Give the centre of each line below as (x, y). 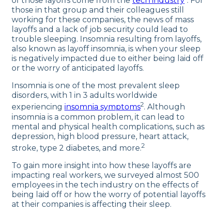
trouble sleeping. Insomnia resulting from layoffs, (107, 39)
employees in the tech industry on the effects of (105, 185)
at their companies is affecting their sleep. (92, 204)
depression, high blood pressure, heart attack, (100, 136)
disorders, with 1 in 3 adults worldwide (85, 95)
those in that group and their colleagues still (98, 10)
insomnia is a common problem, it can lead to (98, 117)
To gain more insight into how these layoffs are (101, 165)
